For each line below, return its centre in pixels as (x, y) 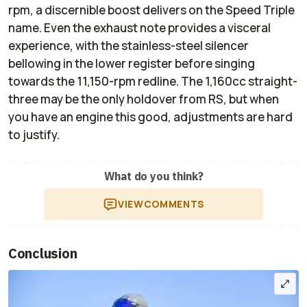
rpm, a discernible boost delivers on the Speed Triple (151, 10)
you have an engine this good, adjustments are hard (150, 116)
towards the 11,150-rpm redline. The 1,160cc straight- (153, 81)
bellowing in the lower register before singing (132, 63)
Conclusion (43, 253)
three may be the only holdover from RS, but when (144, 99)
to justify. (34, 134)
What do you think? (153, 176)
